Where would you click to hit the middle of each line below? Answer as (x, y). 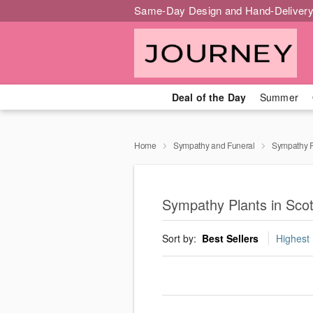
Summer (279, 97)
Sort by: (181, 239)
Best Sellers (230, 239)
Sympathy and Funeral (214, 145)
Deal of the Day (209, 97)
